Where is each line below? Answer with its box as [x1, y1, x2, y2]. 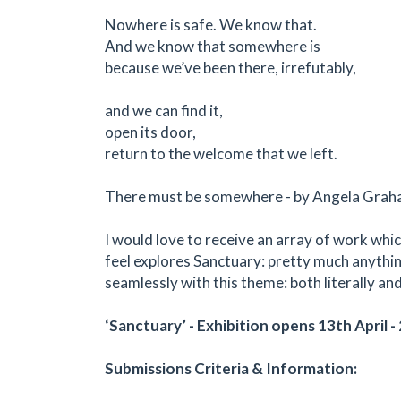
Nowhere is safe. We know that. [105, 14, 317, 34]
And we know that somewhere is [105, 36, 320, 55]
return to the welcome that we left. [105, 143, 337, 163]
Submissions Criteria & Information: [105, 358, 357, 378]
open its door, [105, 122, 196, 141]
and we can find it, [105, 100, 223, 120]
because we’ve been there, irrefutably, [105, 57, 356, 77]
